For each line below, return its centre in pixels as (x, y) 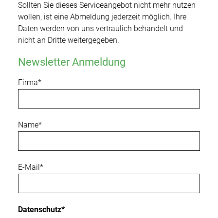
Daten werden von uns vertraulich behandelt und (100, 28)
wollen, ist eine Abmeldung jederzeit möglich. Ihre (102, 17)
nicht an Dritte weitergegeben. (69, 40)
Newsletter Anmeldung (72, 62)
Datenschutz (40, 209)
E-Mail (29, 167)
